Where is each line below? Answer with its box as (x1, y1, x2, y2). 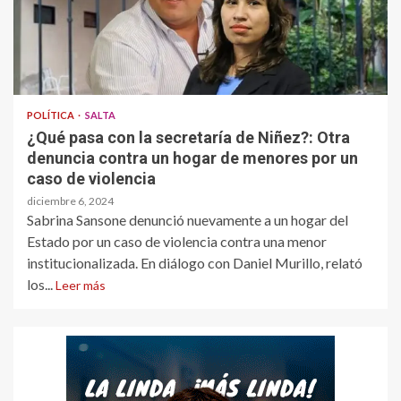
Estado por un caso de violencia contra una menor (27, 232, 327, 250)
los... (27, 275, 55, 293)
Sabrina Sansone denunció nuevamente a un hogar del (27, 210, 348, 228)
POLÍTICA (27, 108, 76, 121)
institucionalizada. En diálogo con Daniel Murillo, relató (27, 253, 363, 271)
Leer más (55, 277, 106, 293)
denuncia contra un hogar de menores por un (27, 148, 358, 167)
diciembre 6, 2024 (27, 193, 114, 208)
